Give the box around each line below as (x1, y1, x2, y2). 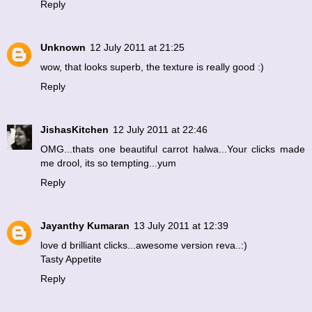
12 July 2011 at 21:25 (90, 42, 185, 54)
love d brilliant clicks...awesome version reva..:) (40, 240, 247, 251)
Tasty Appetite (40, 253, 102, 265)
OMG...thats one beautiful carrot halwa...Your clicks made (40, 143, 305, 155)
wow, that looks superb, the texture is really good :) (40, 61, 264, 73)
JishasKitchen (40, 124, 109, 136)
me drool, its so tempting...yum (40, 157, 176, 169)
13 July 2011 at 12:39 (134, 220, 228, 232)
